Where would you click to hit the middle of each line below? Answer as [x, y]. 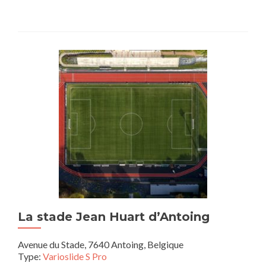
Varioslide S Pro [75, 256]
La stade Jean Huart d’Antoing [114, 217]
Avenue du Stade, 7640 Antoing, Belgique [101, 244]
